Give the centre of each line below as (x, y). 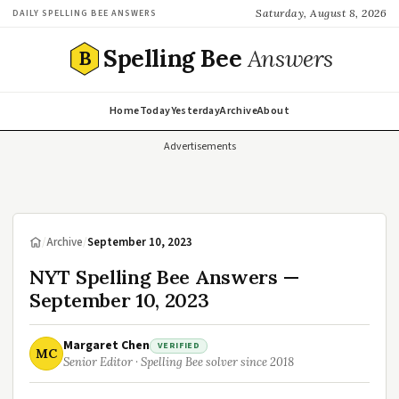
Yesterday (195, 111)
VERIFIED (179, 345)
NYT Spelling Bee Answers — (164, 277)
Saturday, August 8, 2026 (321, 13)
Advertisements (199, 147)
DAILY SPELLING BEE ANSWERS (85, 13)
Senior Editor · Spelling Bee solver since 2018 (179, 362)
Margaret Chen (106, 346)
